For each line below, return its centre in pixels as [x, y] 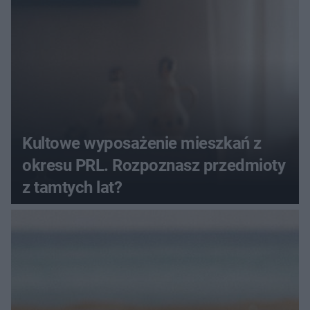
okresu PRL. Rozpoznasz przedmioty [154, 165]
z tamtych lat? [72, 187]
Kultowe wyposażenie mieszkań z [142, 143]
